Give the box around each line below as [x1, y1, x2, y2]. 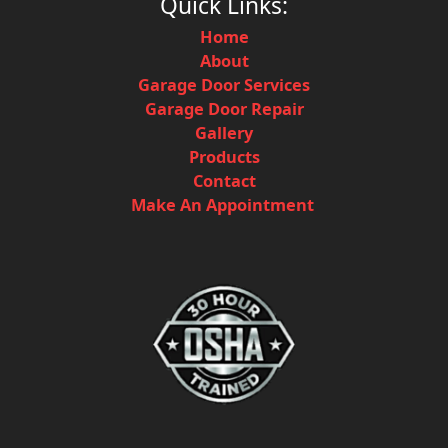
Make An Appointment [130, 192, 318, 216]
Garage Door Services [138, 72, 310, 96]
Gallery [195, 120, 253, 144]
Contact [192, 168, 256, 192]
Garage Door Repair [144, 96, 304, 120]
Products [188, 144, 260, 168]
